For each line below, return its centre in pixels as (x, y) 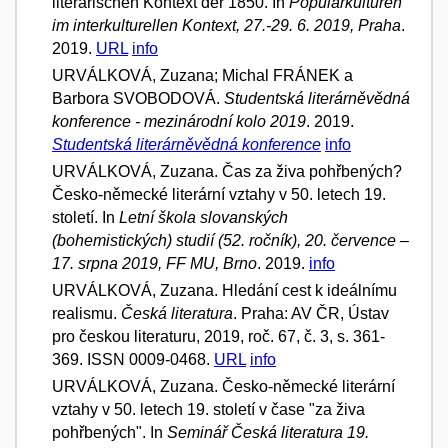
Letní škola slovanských (203, 217)
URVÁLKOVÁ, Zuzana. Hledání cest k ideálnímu (224, 290)
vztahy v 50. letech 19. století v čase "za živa (208, 409)
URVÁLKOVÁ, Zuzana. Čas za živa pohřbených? (227, 171)
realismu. (86, 313)
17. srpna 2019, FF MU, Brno (154, 263)
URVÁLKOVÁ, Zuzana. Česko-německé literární (223, 386)
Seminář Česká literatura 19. (268, 432)
